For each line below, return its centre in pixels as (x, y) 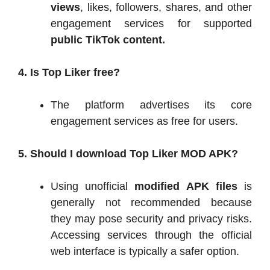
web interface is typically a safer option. (145, 252)
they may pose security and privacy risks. (151, 219)
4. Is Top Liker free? (69, 73)
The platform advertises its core (151, 105)
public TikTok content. (108, 40)
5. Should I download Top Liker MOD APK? (128, 154)
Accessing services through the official (151, 235)
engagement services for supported (151, 24)
